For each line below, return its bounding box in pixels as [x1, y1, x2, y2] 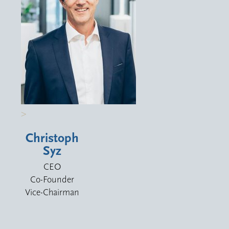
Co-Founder [30, 174, 75, 186]
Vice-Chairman [25, 187, 80, 198]
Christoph [26, 131, 79, 146]
